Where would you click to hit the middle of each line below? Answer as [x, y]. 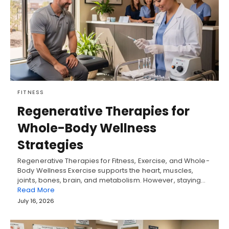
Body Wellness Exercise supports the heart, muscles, [106, 171]
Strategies [50, 145]
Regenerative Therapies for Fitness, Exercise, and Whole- [113, 161]
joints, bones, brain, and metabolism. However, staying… [112, 180]
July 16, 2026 [36, 201]
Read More [36, 190]
